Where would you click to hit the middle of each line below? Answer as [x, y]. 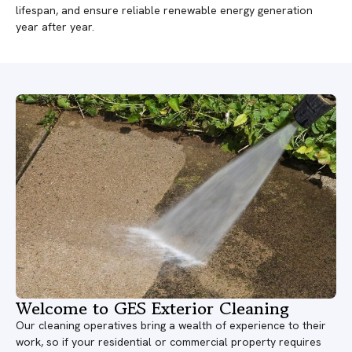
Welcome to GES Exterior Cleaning [152, 308]
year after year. [55, 27]
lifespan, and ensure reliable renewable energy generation [164, 11]
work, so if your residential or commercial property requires [169, 341]
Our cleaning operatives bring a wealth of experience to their [171, 325]
